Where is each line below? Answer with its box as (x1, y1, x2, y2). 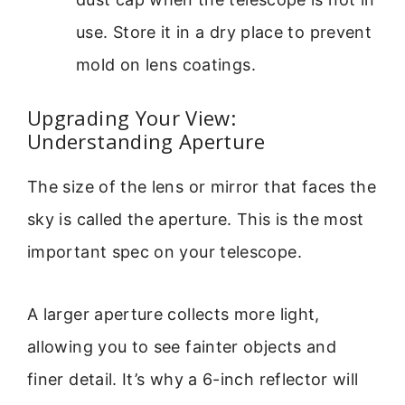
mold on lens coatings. (76, 55, 256, 75)
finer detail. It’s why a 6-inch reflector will (27, 369, 359, 389)
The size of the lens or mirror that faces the (27, 177, 377, 197)
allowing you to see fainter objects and (27, 336, 337, 356)
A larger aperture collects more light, (27, 304, 320, 324)
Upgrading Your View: (27, 104, 237, 132)
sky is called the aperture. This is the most (27, 210, 364, 230)
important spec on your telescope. (27, 242, 302, 262)
